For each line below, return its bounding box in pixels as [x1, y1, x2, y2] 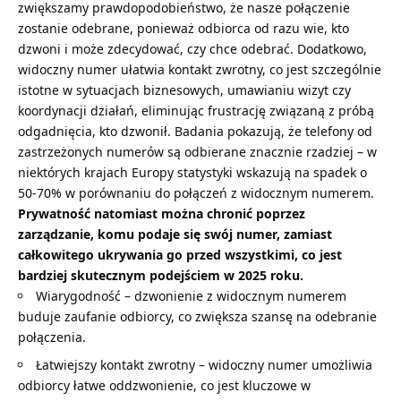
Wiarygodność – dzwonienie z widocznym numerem [36, 286, 346, 304]
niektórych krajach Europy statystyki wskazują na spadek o [18, 163, 367, 181]
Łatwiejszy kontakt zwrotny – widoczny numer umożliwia [36, 355, 372, 373]
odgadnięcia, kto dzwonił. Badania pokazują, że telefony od [18, 122, 372, 140]
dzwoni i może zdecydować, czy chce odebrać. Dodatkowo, [18, 39, 367, 57]
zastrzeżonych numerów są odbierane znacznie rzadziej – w [18, 142, 377, 160]
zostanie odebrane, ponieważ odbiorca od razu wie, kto [18, 19, 349, 37]
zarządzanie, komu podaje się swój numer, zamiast [18, 225, 332, 243]
